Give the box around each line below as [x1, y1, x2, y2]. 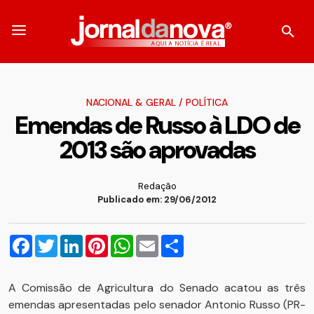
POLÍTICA [186, 96, 228, 109]
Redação [137, 180, 177, 192]
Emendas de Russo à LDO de [14, 109, 300, 142]
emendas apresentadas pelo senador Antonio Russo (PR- [8, 297, 306, 312]
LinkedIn [83, 233, 123, 247]
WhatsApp [133, 233, 189, 247]
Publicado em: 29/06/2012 [97, 193, 217, 205]
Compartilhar [184, 233, 251, 247]
